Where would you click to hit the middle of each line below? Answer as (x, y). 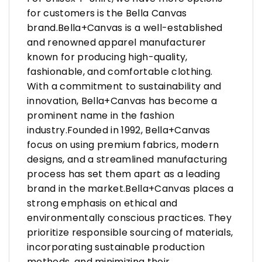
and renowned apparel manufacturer (117, 43)
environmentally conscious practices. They (130, 218)
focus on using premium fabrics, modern (123, 145)
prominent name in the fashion (101, 116)
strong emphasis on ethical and (102, 204)
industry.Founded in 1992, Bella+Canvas (119, 130)
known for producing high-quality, (107, 57)
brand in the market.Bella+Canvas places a (130, 189)
